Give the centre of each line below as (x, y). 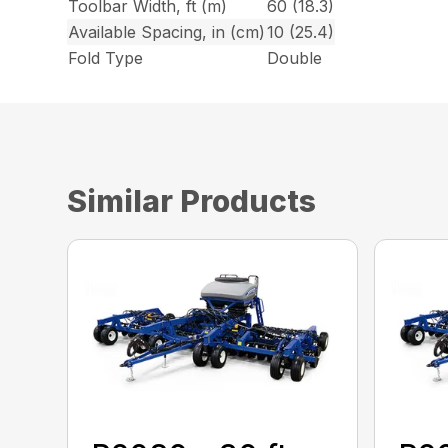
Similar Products (192, 201)
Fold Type (106, 58)
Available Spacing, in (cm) (167, 32)
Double (295, 58)
